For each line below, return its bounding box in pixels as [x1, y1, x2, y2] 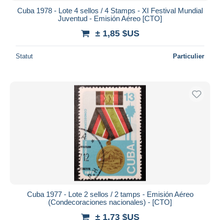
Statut [16, 52, 33, 60]
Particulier [173, 52, 204, 60]
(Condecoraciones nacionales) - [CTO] [48, 197, 172, 206]
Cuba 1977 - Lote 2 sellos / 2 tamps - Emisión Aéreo [27, 190, 193, 198]
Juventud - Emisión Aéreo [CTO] [58, 14, 162, 23]
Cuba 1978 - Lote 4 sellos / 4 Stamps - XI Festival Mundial [17, 6, 203, 15]
